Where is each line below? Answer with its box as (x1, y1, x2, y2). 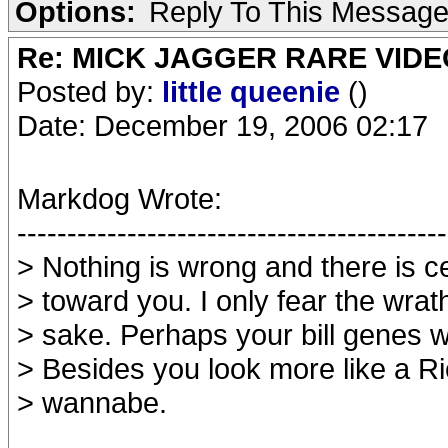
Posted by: (17, 75, 162, 108)
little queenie (162, 75, 348, 108)
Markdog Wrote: (17, 182, 222, 215)
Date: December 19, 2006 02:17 (17, 109, 428, 142)
